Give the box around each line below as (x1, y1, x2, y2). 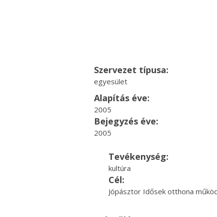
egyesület (93, 77, 127, 86)
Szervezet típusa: (93, 64, 169, 76)
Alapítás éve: (93, 92, 150, 104)
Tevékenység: (108, 151, 169, 162)
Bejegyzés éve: (93, 115, 158, 127)
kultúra (108, 163, 131, 173)
